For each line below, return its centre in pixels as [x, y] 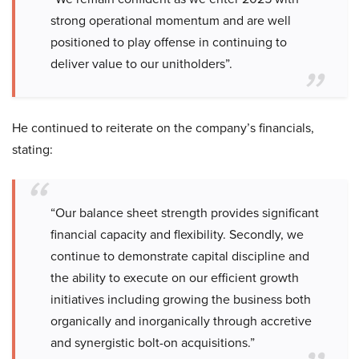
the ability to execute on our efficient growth [175, 278]
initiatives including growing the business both [181, 300]
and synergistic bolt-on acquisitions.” [153, 343]
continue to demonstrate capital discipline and [180, 256]
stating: [32, 150]
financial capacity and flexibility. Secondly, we [177, 235]
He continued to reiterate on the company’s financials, [163, 128]
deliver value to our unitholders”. [141, 64]
